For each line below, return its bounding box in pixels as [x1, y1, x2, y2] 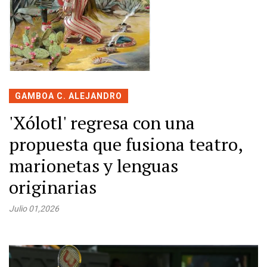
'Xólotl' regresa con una [9, 110, 195, 135]
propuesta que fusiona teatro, [9, 132, 242, 156]
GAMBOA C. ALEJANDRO [15, 91, 122, 101]
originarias [9, 175, 97, 199]
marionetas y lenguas [9, 153, 178, 178]
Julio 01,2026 [9, 203, 59, 213]
